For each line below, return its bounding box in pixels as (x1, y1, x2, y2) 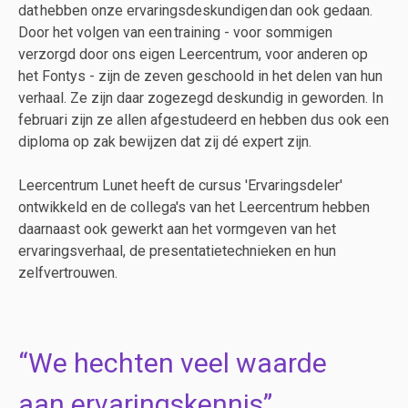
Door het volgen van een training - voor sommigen (18, 24, 332, 41)
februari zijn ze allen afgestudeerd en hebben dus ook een (18, 111, 389, 128)
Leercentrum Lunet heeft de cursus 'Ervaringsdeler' (18, 177, 342, 194)
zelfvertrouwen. (18, 264, 117, 281)
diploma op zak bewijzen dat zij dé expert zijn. (18, 133, 313, 150)
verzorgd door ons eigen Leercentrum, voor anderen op (18, 46, 368, 63)
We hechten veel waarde (28, 347, 327, 379)
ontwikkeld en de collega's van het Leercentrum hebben (18, 199, 370, 216)
